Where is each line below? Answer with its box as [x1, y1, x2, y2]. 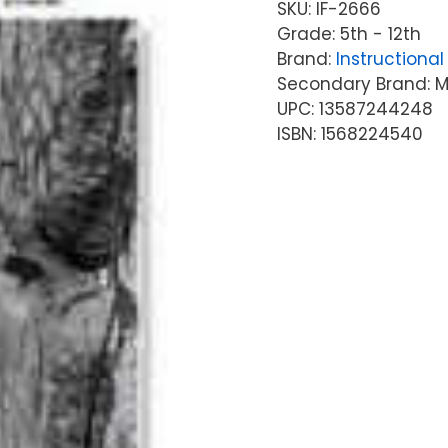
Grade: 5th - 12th [276, 21, 421, 46]
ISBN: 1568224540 [276, 121, 423, 146]
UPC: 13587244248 [276, 96, 433, 121]
